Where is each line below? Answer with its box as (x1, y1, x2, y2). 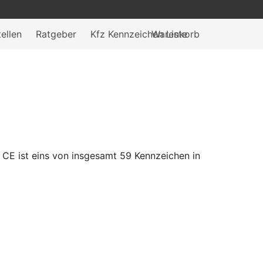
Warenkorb (151, 28, 200, 40)
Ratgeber (36, 28, 76, 40)
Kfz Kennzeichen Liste (90, 28, 187, 40)
